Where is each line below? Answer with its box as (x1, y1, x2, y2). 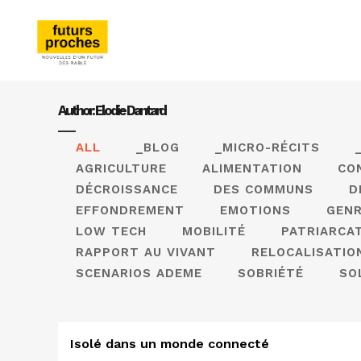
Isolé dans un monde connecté (70, 336, 269, 351)
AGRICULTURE (76, 161, 167, 176)
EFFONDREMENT (76, 203, 185, 218)
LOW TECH (76, 224, 147, 239)
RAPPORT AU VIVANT (76, 245, 216, 259)
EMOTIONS (220, 203, 291, 218)
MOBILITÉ (182, 224, 246, 239)
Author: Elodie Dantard (58, 102, 165, 118)
